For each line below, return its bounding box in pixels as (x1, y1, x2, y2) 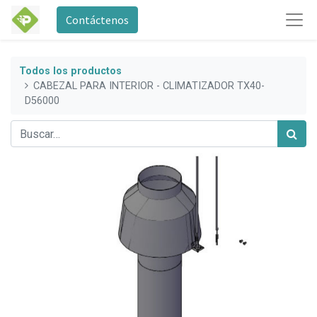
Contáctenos (65, 13, 129, 27)
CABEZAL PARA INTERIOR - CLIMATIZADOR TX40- (33, 79, 265, 92)
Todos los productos (19, 64, 122, 77)
